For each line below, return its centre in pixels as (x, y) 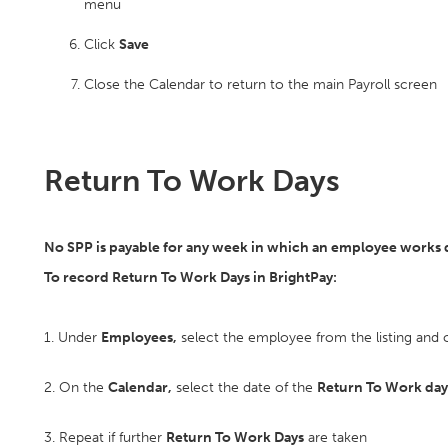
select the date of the (244, 387)
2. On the (76, 387)
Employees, (139, 337)
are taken (335, 437)
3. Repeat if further (105, 437)
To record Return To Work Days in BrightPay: (190, 277)
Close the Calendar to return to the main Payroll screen (260, 84)
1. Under (72, 337)
